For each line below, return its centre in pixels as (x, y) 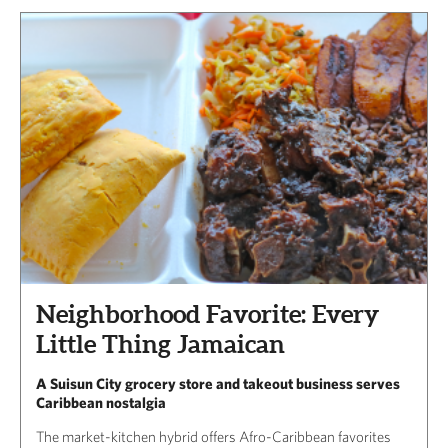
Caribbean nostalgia (101, 403)
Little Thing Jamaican (160, 344)
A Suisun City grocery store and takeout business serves (218, 384)
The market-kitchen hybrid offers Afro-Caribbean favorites (213, 437)
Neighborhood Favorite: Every (207, 314)
